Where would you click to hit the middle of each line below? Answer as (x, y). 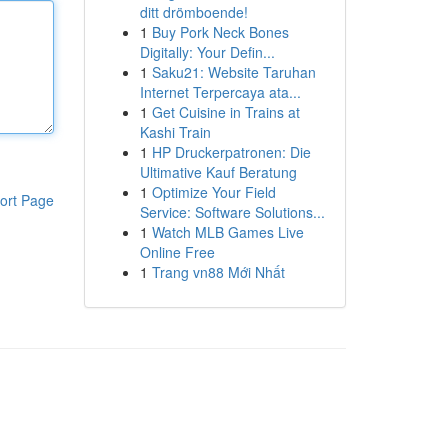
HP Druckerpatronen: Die (231, 152)
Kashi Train (175, 132)
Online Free (177, 252)
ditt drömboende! (193, 12)
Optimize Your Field (213, 192)
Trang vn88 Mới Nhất (218, 272)
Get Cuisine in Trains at (225, 112)
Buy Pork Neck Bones (220, 32)
